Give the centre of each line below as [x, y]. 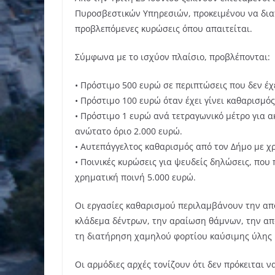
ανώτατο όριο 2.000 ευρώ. [129, 131]
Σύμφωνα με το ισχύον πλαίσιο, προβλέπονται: [172, 57]
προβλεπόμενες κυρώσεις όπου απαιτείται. [164, 29]
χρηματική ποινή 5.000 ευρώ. [135, 177]
